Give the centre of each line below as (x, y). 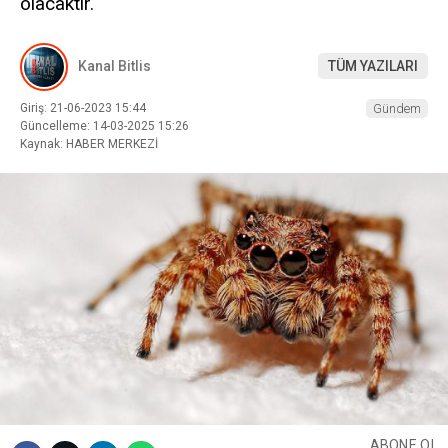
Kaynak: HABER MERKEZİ (89, 143)
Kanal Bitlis (114, 66)
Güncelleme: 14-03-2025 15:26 (104, 125)
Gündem (397, 108)
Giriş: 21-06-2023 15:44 (83, 107)
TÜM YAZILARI (373, 66)
